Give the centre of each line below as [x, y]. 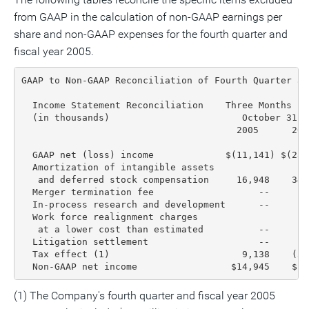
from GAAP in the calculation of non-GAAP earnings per [148, 17]
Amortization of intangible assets [118, 167]
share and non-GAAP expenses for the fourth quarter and [151, 34]
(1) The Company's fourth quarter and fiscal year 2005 [144, 296]
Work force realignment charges [109, 217]
